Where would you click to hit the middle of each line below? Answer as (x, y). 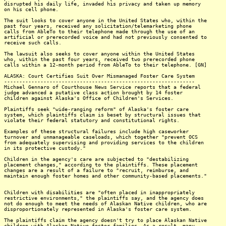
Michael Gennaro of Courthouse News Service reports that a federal (102, 87)
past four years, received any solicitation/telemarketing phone (98, 26)
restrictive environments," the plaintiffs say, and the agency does (104, 198)
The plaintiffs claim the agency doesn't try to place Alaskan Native (105, 220)
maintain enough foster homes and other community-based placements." (105, 176)
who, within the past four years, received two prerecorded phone (99, 59)
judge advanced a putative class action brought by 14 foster (93, 93)
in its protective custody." (45, 148)
